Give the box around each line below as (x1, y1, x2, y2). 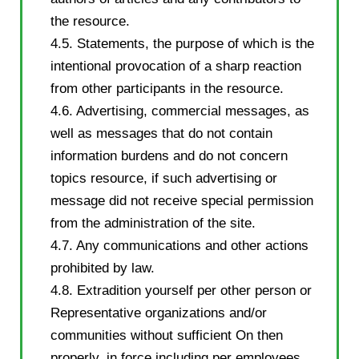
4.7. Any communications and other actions (50, 237, 309, 253)
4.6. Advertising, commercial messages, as (50, 103, 309, 119)
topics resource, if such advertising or (50, 170, 277, 186)
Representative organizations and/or (50, 305, 267, 321)
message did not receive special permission (50, 192, 313, 208)
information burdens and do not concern (50, 147, 288, 163)
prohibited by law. (50, 260, 155, 276)
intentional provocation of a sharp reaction (50, 58, 301, 74)
